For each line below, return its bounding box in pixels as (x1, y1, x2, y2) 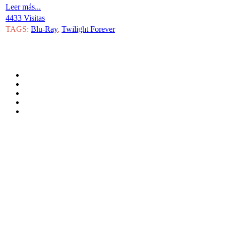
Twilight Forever (62, 25, 115, 33)
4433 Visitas (6, 14, 45, 22)
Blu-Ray (31, 25, 58, 33)
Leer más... (6, 3, 41, 11)
